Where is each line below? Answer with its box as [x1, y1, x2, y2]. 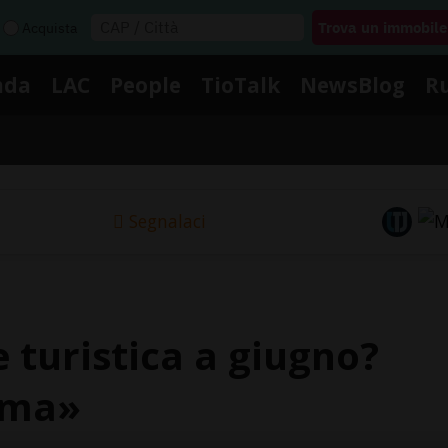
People [110, 70, 181, 99]
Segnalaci [128, 209, 206, 234]
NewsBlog [300, 70, 405, 99]
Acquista [22, 18, 77, 37]
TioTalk [201, 70, 280, 99]
